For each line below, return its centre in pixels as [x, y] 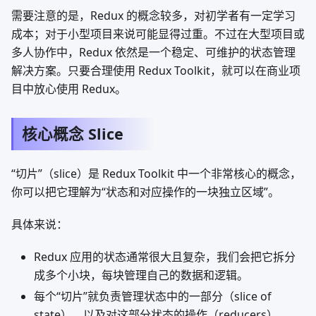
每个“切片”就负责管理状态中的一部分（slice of [153, 296]
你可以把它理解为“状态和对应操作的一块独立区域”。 [145, 192]
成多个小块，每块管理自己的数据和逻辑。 [141, 275]
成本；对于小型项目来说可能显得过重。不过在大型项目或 [158, 34]
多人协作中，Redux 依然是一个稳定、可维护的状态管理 [153, 52]
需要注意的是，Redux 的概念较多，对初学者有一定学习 [153, 15]
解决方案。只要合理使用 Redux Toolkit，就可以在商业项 [156, 70]
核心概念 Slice [73, 133]
